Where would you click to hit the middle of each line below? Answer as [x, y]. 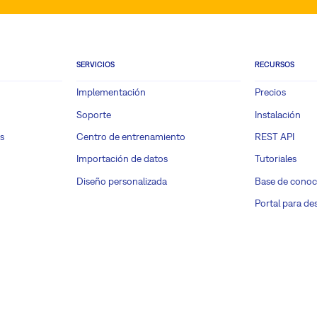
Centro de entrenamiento [131, 137]
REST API [275, 137]
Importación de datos [122, 159]
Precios [270, 92]
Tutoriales [276, 159]
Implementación [111, 92]
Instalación [278, 114]
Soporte [94, 114]
